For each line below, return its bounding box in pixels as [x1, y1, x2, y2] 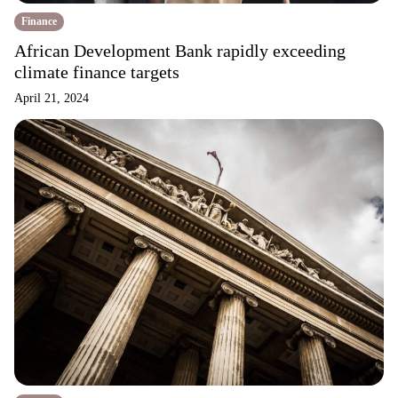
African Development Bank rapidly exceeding [14, 41, 346, 60]
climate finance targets [14, 62, 179, 82]
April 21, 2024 [14, 92, 89, 105]
